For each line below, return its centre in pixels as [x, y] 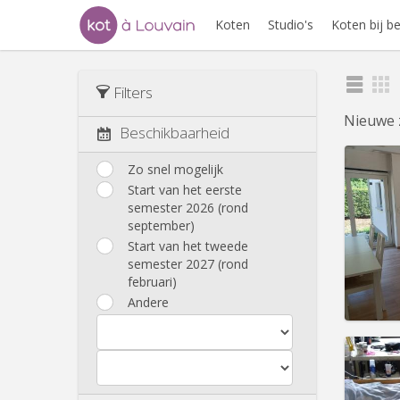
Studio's [291, 25]
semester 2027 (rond [188, 263]
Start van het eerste [185, 189]
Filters [131, 92]
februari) [152, 281]
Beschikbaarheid [175, 133]
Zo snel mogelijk [175, 169]
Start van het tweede [188, 246]
